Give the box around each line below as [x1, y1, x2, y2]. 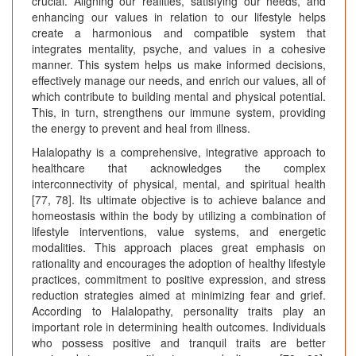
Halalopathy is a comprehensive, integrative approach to [32, 144, 326, 161]
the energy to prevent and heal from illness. [32, 120, 250, 137]
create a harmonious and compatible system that [32, 25, 326, 41]
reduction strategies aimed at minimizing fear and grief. [32, 287, 326, 304]
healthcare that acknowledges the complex [32, 160, 326, 176]
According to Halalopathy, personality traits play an [32, 303, 326, 319]
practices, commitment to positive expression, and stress [32, 271, 326, 288]
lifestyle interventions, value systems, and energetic [32, 223, 326, 240]
